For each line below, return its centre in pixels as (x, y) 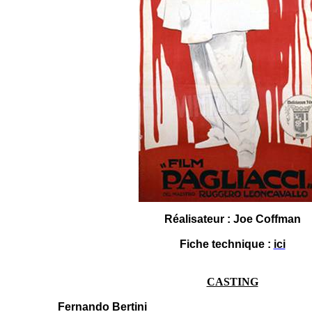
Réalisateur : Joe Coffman (232, 219)
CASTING (232, 282)
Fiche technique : (226, 244)
